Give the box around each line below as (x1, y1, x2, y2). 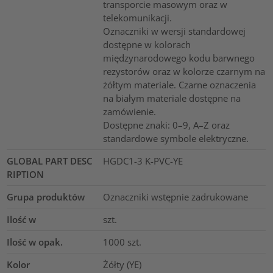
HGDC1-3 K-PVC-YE (102, 155, 183, 168)
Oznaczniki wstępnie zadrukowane (102, 191, 248, 204)
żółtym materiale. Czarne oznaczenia (102, 79, 256, 91)
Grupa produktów (7, 191, 85, 204)
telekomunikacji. (102, 12, 172, 24)
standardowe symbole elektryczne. (102, 132, 249, 145)
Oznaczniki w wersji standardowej (102, 25, 246, 38)
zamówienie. (102, 105, 156, 118)
